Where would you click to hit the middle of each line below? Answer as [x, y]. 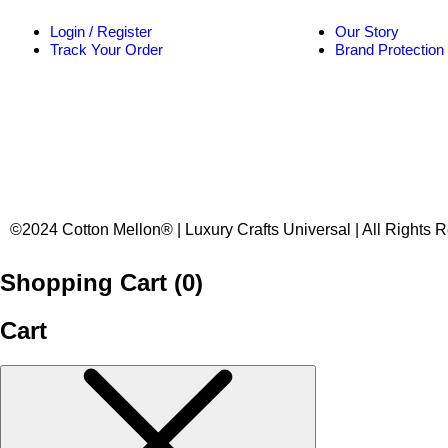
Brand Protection [389, 50]
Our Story [367, 32]
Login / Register [101, 32]
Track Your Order [106, 50]
